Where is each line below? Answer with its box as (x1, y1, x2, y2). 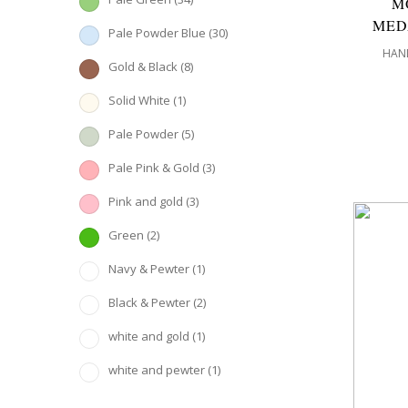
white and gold (108, 328, 189, 344)
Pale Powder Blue (108, 25, 206, 41)
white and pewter (108, 362, 205, 378)
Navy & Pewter (108, 260, 189, 277)
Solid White (108, 92, 170, 108)
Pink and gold (108, 193, 183, 209)
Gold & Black (108, 58, 178, 75)
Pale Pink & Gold (108, 159, 199, 176)
